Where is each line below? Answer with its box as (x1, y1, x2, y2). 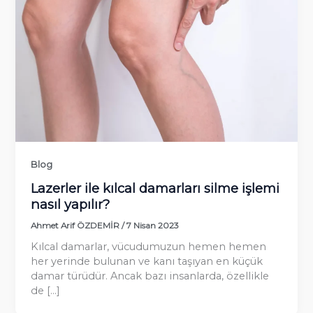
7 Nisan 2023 (126, 220, 180, 231)
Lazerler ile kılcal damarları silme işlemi (31, 180, 280, 196)
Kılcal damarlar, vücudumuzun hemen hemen (31, 240, 267, 254)
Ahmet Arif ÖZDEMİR (31, 220, 122, 231)
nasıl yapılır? (31, 196, 110, 212)
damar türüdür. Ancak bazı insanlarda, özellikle (31, 270, 270, 283)
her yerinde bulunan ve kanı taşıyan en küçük (31, 255, 263, 268)
